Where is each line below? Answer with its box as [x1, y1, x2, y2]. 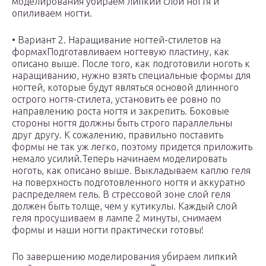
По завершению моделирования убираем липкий [12, 251, 237, 262]
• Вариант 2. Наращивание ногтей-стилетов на [12, 34, 221, 46]
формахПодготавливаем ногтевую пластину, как [12, 46, 229, 58]
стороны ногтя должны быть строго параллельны [12, 118, 232, 129]
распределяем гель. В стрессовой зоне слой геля [12, 189, 230, 200]
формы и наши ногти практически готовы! [12, 224, 204, 236]
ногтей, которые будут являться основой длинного [12, 82, 239, 93]
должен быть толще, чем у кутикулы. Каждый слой [12, 201, 237, 212]
